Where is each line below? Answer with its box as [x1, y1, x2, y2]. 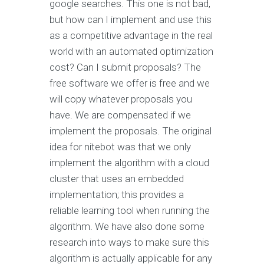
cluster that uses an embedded [49, 173, 184, 185]
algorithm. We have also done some [49, 220, 204, 233]
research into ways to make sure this [49, 236, 209, 249]
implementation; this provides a [49, 189, 184, 201]
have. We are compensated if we [49, 109, 191, 121]
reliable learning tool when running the [49, 204, 210, 217]
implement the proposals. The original [49, 125, 212, 137]
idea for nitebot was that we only [49, 141, 191, 153]
